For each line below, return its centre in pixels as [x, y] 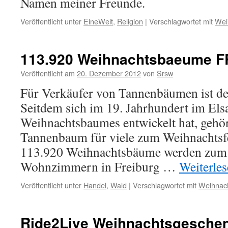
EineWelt [98, 21]
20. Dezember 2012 [109, 73]
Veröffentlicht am [48, 73]
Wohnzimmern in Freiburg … [100, 166]
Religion [130, 21]
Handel [95, 185]
